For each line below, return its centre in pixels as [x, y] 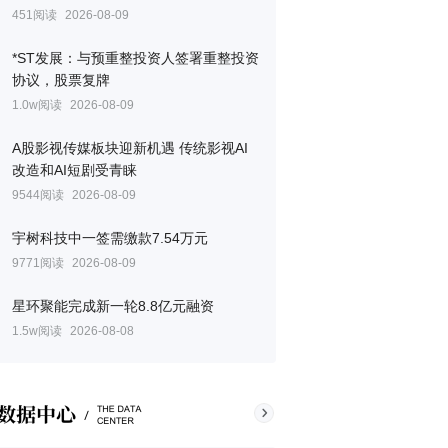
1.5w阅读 [37, 331]
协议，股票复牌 [61, 80]
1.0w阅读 [37, 105]
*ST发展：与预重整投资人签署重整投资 [135, 58]
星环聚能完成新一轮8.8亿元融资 [113, 306]
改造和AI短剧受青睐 [74, 170]
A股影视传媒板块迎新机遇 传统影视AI [130, 148]
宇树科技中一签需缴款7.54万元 [110, 238]
